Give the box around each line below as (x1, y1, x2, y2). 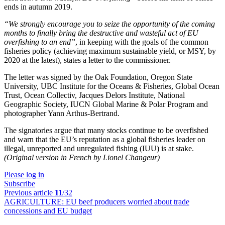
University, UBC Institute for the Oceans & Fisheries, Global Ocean (4, 82, 219, 90)
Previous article (4, 188, 55, 197)
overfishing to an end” (4, 38, 75, 46)
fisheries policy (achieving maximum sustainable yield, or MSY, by (4, 47, 216, 55)
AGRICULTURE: (4, 197, 66, 206)
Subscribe (4, 179, 35, 188)
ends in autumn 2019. (4, 3, 72, 11)
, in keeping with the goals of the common (75, 38, 208, 46)
